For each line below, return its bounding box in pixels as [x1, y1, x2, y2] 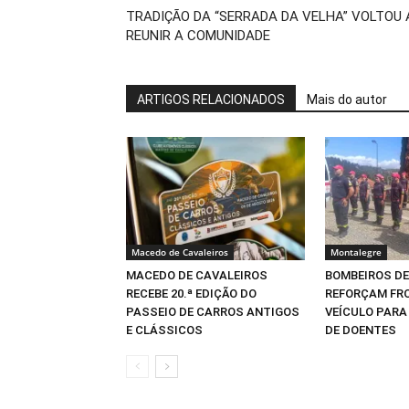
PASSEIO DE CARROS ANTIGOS [126, 304, 299, 319]
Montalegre [330, 245, 382, 258]
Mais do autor [307, 91, 387, 107]
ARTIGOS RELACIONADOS [137, 91, 285, 107]
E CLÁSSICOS [126, 322, 203, 337]
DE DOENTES [325, 322, 396, 337]
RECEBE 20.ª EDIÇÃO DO [126, 286, 257, 300]
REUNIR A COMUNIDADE [126, 26, 270, 44]
